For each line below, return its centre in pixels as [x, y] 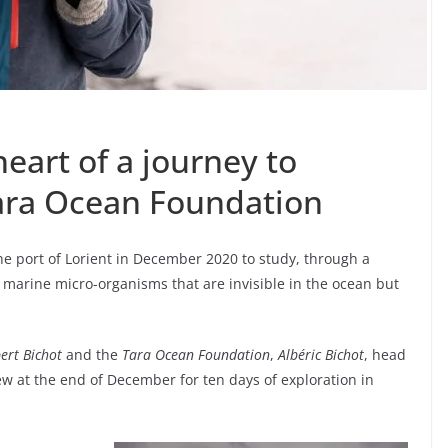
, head [385, 355]
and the [92, 355]
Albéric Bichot [321, 355]
